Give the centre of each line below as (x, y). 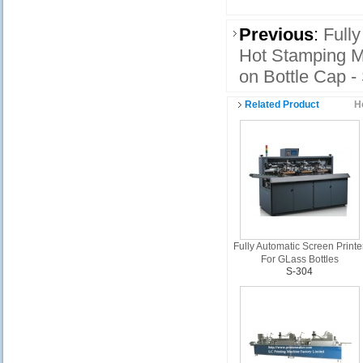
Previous (276, 34)
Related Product (282, 105)
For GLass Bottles (300, 259)
